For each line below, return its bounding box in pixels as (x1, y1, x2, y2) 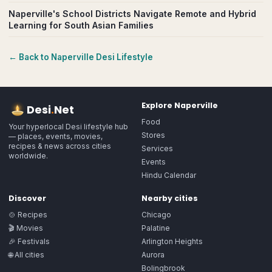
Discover (8, 193, 46, 203)
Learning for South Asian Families (8, 20, 154, 30)
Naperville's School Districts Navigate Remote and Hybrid (8, 8, 256, 19)
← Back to (8, 52, 51, 62)
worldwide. (8, 151, 48, 160)
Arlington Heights (141, 237, 203, 246)
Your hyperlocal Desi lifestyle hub (8, 122, 128, 131)
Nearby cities (141, 193, 198, 203)
